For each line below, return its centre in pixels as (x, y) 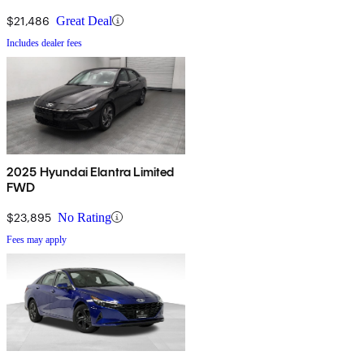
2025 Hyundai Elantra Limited (91, 171)
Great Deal (84, 20)
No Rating (84, 217)
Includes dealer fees (44, 43)
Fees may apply (37, 239)
